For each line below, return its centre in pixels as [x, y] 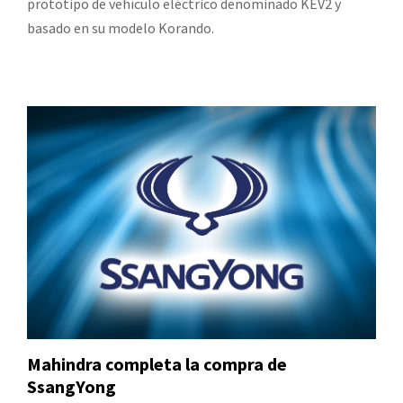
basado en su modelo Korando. [121, 28]
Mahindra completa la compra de [157, 363]
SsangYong [72, 386]
